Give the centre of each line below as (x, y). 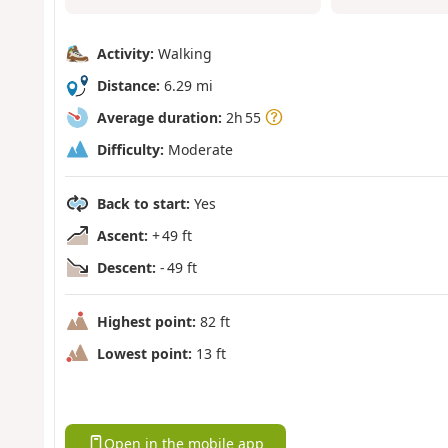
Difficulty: (130, 149)
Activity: (125, 53)
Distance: (128, 85)
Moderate (198, 149)
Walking (182, 53)
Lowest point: (144, 353)
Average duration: (159, 117)
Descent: (126, 267)
